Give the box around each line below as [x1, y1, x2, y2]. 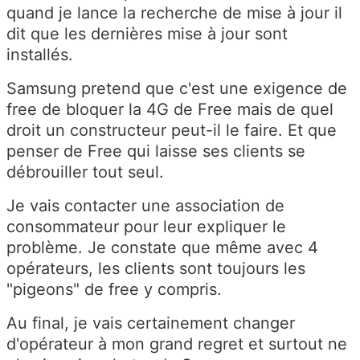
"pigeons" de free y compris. [6, 279, 222, 299]
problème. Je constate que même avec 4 [6, 237, 318, 257]
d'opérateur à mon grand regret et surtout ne [6, 333, 347, 354]
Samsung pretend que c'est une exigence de [6, 78, 347, 98]
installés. [6, 44, 73, 64]
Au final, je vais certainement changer [6, 313, 295, 333]
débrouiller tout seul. [6, 162, 164, 182]
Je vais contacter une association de [6, 195, 284, 215]
